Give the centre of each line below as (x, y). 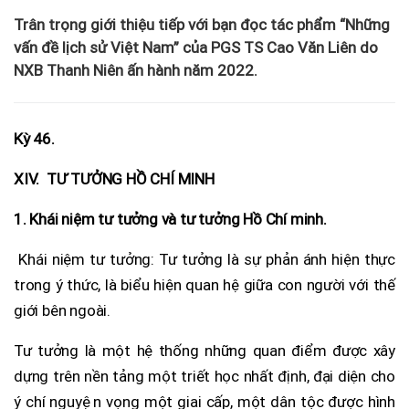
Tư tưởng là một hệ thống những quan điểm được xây (204, 350)
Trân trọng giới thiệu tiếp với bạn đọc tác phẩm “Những (202, 24)
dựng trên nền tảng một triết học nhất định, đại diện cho (204, 376)
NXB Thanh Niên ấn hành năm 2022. (136, 70)
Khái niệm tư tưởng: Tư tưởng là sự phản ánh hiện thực (204, 259)
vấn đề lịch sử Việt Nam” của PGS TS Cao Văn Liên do (196, 47)
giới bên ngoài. (63, 310)
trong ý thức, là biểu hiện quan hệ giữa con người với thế (204, 284)
